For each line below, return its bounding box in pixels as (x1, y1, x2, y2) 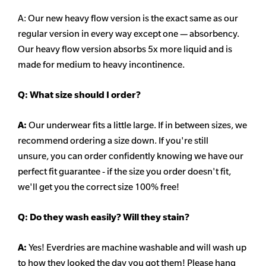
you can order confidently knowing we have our (50, 150, 243, 162)
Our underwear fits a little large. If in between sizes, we (28, 119, 247, 131)
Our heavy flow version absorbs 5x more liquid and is (18, 43, 232, 55)
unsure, (18, 150, 49, 162)
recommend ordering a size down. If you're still (18, 135, 208, 147)
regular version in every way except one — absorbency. (18, 28, 239, 40)
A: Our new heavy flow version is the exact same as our (18, 12, 238, 24)
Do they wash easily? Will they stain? (28, 211, 189, 223)
